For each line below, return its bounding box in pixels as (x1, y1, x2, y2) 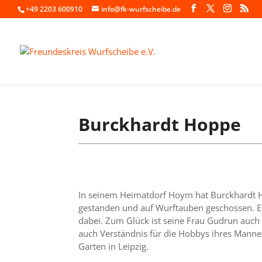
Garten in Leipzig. (78, 240, 149, 252)
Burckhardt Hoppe (78, 112, 242, 136)
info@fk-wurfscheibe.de (101, 4, 181, 14)
